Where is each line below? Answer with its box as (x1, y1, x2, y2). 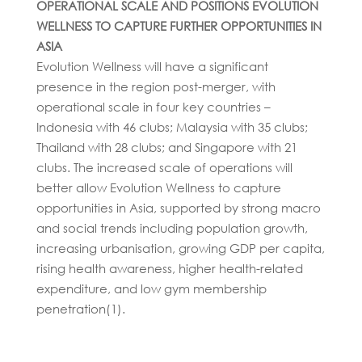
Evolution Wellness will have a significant (36, 57, 268, 74)
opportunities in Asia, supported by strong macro (36, 199, 321, 216)
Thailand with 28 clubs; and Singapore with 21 (36, 138, 297, 155)
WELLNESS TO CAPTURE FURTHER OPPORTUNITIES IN (36, 17, 322, 34)
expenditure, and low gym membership (36, 280, 267, 297)
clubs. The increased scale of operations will (36, 158, 293, 175)
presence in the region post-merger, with (36, 78, 276, 95)
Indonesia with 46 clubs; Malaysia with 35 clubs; (36, 118, 308, 135)
